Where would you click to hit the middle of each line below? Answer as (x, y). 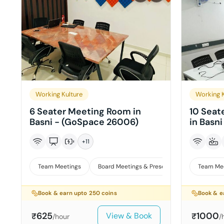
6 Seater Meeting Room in (85, 111)
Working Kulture (59, 94)
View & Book (129, 216)
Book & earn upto (63, 193)
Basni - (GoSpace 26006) (84, 122)
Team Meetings (59, 166)
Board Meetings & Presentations (143, 166)
